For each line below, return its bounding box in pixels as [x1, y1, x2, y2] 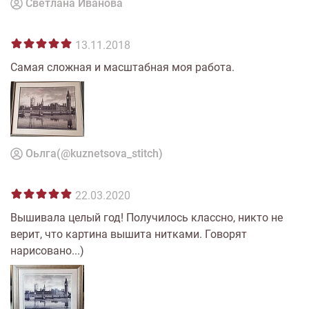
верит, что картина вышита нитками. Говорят [10, 228, 247, 241]
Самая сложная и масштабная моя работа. [10, 61, 235, 74]
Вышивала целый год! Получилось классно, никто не [10, 211, 283, 224]
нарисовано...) [10, 244, 84, 257]
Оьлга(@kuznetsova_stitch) [26, 147, 163, 160]
